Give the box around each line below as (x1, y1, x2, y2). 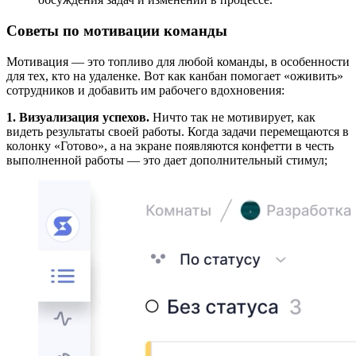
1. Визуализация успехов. (6, 110, 149, 124)
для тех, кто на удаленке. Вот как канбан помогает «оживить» (6, 68, 343, 83)
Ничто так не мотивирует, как (149, 110, 315, 124)
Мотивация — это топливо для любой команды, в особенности (6, 54, 350, 68)
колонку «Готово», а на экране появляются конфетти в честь (6, 138, 334, 153)
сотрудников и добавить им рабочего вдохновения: (6, 83, 284, 97)
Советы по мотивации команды (6, 21, 227, 39)
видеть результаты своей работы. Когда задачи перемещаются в (6, 124, 349, 138)
